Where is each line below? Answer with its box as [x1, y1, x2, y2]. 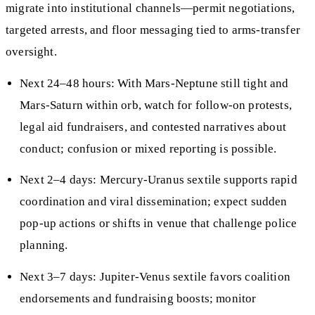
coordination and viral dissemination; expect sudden [20, 195, 288, 209]
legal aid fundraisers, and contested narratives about [20, 120, 286, 134]
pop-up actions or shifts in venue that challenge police [20, 217, 297, 231]
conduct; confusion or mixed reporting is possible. [20, 141, 277, 155]
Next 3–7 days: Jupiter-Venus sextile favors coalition [20, 269, 290, 283]
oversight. [6, 45, 57, 59]
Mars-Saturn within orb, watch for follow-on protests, [20, 98, 292, 112]
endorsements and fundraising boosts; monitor [20, 291, 257, 305]
